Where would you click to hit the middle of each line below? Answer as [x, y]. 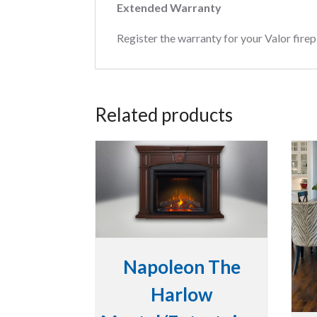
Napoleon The [181, 267]
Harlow [181, 295]
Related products [164, 114]
